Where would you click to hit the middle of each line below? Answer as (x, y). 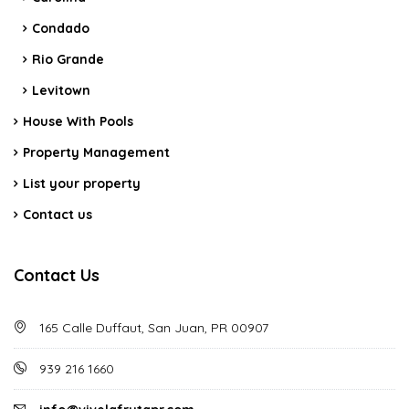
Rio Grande (68, 60)
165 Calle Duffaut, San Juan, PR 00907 (152, 328)
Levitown (61, 91)
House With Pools (78, 122)
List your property (82, 184)
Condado (61, 29)
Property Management (96, 153)
